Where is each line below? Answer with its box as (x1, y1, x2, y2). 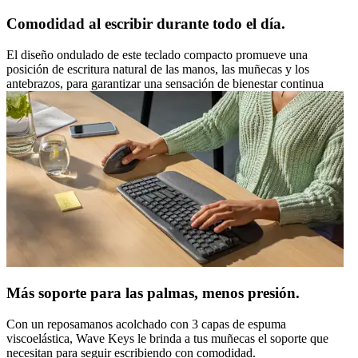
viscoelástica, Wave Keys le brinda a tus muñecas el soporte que (6, 332, 328, 346)
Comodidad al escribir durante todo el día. (6, 14, 285, 32)
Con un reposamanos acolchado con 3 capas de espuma (6, 317, 286, 332)
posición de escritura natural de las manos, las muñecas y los (6, 62, 309, 76)
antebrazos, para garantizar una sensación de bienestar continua (6, 76, 324, 90)
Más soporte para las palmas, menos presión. (6, 284, 300, 302)
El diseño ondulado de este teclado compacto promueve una (6, 47, 308, 62)
